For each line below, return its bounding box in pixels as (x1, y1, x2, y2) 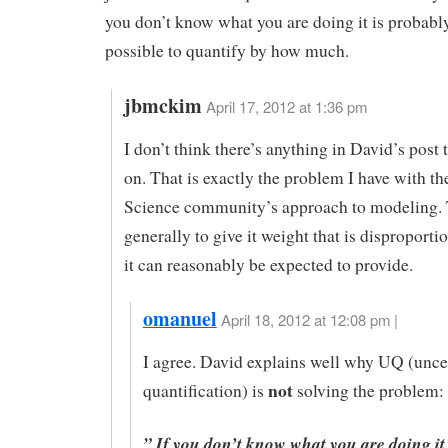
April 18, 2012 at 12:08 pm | (220, 309, 398, 331)
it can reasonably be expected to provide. (123, 252, 413, 276)
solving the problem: (292, 379, 444, 403)
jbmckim (123, 90, 202, 120)
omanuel (142, 304, 217, 334)
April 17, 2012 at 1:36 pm (205, 95, 367, 117)
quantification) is (142, 379, 268, 403)
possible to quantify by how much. (105, 38, 349, 62)
